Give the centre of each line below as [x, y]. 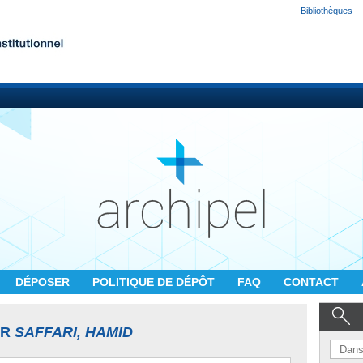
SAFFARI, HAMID [74, 332]
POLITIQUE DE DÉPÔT [155, 282]
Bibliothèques [327, 11]
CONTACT [313, 282]
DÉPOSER [44, 282]
